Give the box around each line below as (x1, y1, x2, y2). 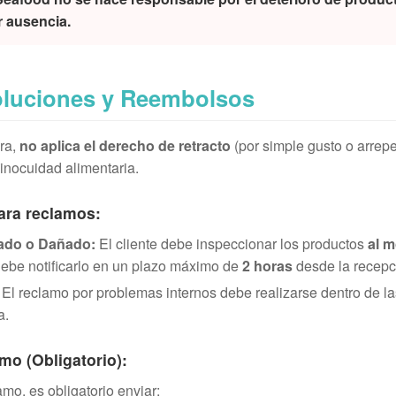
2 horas (242, 255, 293, 276)
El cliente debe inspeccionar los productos (95, 233, 368, 254)
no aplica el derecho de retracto (19, 135, 231, 156)
